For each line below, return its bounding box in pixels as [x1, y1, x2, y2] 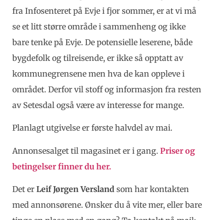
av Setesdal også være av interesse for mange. [12, 100, 184, 110]
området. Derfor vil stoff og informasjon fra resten [12, 84, 201, 94]
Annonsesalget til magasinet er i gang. [12, 145, 160, 156]
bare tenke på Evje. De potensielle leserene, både [12, 37, 192, 47]
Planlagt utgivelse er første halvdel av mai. [12, 123, 172, 133]
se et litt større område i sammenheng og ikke [12, 21, 186, 31]
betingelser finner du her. [12, 161, 111, 171]
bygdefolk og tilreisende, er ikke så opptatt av [12, 53, 183, 63]
